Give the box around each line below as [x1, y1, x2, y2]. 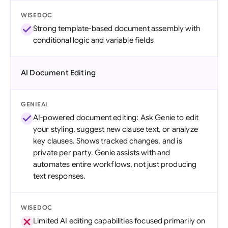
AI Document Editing [21, 68, 96, 77]
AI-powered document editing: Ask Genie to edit [33, 113, 199, 122]
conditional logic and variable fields [33, 36, 154, 45]
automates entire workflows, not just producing [33, 160, 197, 169]
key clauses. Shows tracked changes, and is [33, 136, 182, 146]
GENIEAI [21, 100, 48, 108]
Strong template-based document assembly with [33, 24, 201, 33]
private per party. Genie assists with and [33, 148, 170, 157]
